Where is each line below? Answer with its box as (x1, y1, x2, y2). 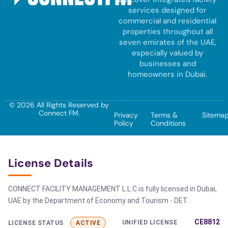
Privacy (114, 110, 138, 120)
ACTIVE (76, 219, 100, 227)
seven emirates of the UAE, (119, 37, 216, 48)
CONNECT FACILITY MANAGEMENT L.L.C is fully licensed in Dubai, (8, 185, 217, 193)
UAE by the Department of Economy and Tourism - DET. (8, 196, 189, 205)
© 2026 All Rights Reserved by (9, 100, 109, 110)
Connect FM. (38, 108, 80, 118)
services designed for (128, 5, 207, 16)
